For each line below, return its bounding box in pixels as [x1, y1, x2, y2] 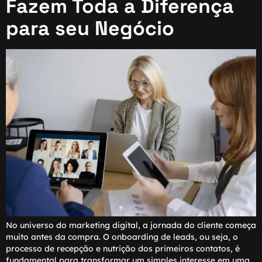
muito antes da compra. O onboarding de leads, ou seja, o [6, 231, 238, 242]
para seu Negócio [6, 16, 174, 42]
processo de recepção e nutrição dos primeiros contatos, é [6, 243, 240, 254]
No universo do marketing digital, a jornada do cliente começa [6, 219, 256, 230]
